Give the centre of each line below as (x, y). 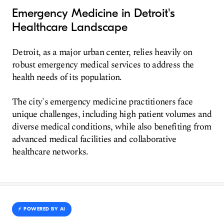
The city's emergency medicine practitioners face (102, 102)
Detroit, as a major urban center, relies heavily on (102, 52)
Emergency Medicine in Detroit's (93, 13)
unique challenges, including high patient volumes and (112, 114)
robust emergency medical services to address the (103, 65)
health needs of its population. (67, 77)
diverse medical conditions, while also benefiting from (112, 127)
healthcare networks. (50, 152)
